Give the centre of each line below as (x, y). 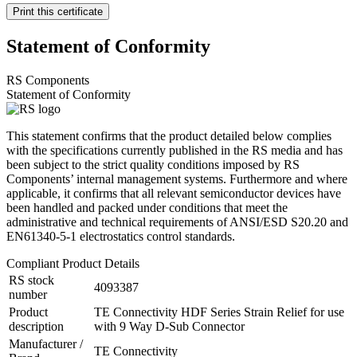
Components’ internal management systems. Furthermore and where (177, 179)
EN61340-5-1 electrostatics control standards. (121, 237)
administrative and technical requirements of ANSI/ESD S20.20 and (177, 222)
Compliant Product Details (73, 264)
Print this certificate (58, 12)
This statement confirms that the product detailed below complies (169, 136)
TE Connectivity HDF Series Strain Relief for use (219, 312)
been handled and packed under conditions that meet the (147, 208)
